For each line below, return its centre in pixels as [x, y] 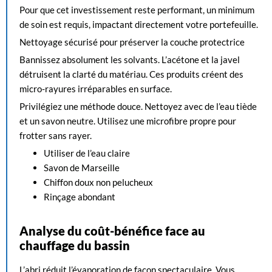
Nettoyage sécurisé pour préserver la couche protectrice [132, 42]
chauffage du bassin [75, 245]
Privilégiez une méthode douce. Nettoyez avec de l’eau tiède [138, 106]
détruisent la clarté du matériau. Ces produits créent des [131, 74]
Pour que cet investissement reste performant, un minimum [137, 10]
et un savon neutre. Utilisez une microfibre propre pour [128, 121]
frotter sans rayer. [56, 135]
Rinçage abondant [80, 197]
